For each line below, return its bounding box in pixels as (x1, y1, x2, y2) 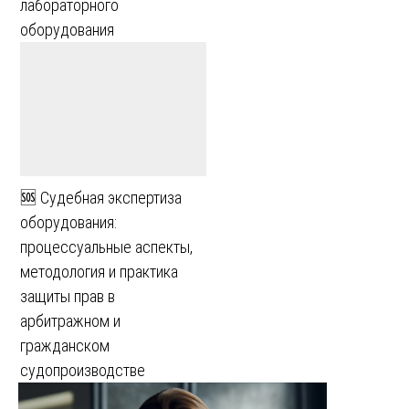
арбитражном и (20, 311, 121, 331)
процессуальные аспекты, (20, 237, 193, 257)
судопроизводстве (20, 361, 145, 381)
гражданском (20, 336, 110, 356)
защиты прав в (20, 287, 115, 307)
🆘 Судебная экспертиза (20, 188, 182, 208)
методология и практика (20, 262, 178, 282)
